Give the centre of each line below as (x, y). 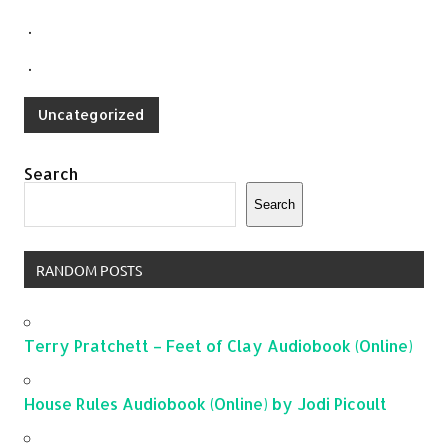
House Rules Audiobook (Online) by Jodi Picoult (205, 403)
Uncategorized (91, 114)
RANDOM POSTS (88, 269)
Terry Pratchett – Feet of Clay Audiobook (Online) (218, 345)
